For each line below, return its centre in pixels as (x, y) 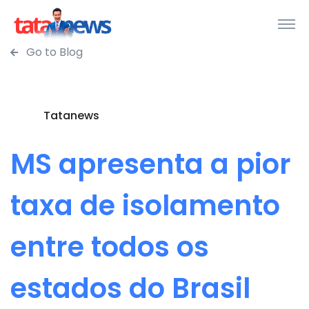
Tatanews (71, 116)
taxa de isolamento (145, 206)
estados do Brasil (130, 288)
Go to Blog (53, 52)
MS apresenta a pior (151, 164)
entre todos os (110, 247)
